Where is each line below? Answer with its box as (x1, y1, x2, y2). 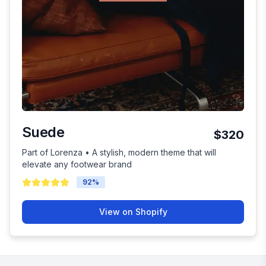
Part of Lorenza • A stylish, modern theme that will (22, 147, 216, 158)
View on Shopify (99, 207, 167, 217)
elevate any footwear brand (22, 159, 132, 170)
